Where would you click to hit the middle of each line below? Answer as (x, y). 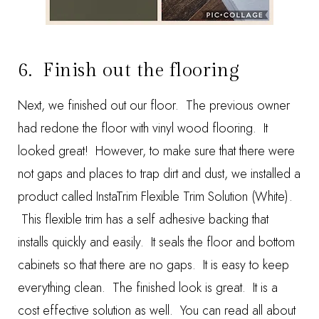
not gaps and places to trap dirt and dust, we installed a (159, 174)
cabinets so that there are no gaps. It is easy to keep (153, 265)
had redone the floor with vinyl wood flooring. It (143, 128)
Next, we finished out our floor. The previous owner (154, 105)
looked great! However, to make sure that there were (156, 151)
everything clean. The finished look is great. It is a (148, 288)
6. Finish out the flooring (129, 70)
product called (57, 197)
